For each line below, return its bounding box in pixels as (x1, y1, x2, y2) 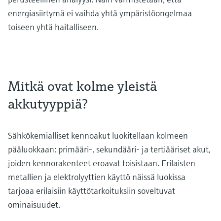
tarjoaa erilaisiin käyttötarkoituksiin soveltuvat (8, 184, 175, 196)
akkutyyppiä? (8, 95, 88, 112)
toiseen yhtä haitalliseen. (8, 21, 99, 33)
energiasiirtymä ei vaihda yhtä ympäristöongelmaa (8, 7, 192, 19)
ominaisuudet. (8, 198, 60, 210)
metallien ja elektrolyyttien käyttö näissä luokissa (8, 171, 185, 183)
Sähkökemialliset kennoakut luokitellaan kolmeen (8, 129, 188, 141)
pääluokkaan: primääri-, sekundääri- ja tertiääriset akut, (8, 143, 211, 155)
